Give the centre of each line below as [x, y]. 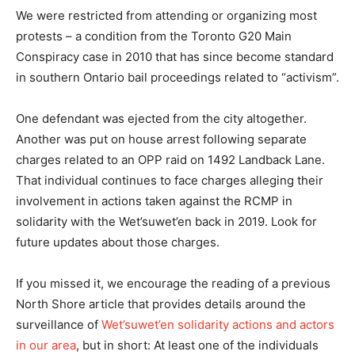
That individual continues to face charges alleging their [170, 180]
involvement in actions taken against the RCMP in [154, 201]
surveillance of [59, 324]
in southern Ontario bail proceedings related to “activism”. [177, 77]
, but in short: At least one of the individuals [197, 345]
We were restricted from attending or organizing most [166, 15]
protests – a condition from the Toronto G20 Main [154, 36]
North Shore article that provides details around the [161, 304]
